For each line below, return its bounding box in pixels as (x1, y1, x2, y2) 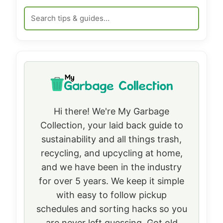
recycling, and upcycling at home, (40, 147, 183, 158)
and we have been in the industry (41, 161, 182, 172)
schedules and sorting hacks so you (36, 203, 187, 214)
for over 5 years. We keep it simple (39, 175, 184, 186)
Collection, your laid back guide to (40, 119, 183, 130)
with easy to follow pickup (56, 189, 167, 200)
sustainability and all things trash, (41, 133, 182, 144)
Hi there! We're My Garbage (54, 106, 169, 116)
